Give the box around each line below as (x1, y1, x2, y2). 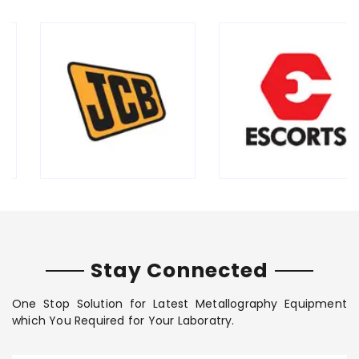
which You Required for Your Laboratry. (12, 312, 235, 329)
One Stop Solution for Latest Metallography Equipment (12, 295, 347, 312)
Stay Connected (91, 256, 268, 284)
